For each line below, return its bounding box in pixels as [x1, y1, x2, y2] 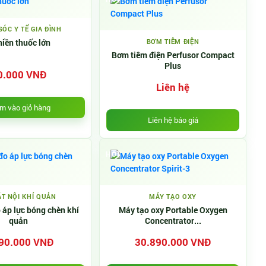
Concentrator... [144, 215, 201, 226]
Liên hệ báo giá [147, 115, 198, 125]
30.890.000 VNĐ [135, 235, 211, 249]
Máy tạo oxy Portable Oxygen [118, 204, 227, 216]
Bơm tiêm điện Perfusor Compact [111, 49, 235, 61]
